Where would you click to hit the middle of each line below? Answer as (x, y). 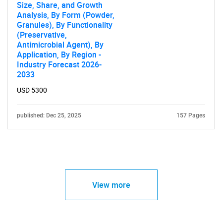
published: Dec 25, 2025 (49, 115)
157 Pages (191, 115)
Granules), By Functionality (65, 25)
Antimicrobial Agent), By (60, 44)
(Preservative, (42, 34)
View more (111, 185)
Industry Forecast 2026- (59, 64)
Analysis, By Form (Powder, (66, 15)
